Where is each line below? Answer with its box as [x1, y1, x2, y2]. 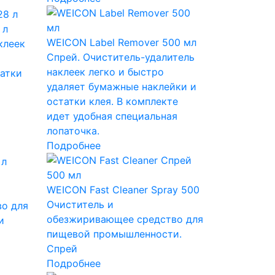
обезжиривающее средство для [46, 212, 203, 225]
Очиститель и [46, 198, 114, 211]
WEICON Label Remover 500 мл [46, 36, 196, 48]
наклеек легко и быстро [46, 65, 164, 78]
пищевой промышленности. [46, 227, 182, 240]
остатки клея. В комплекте [46, 95, 178, 107]
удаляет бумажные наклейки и [46, 80, 196, 93]
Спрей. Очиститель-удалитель [46, 50, 195, 63]
